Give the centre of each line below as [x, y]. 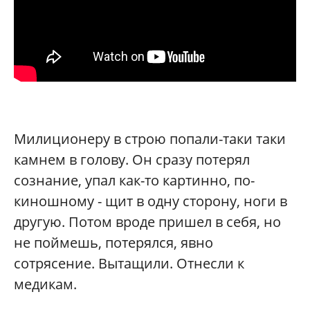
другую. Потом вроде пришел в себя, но [147, 222]
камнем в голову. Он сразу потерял [132, 159]
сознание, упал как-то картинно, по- [134, 180]
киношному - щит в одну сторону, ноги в [151, 201]
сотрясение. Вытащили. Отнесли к [129, 263]
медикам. [47, 284]
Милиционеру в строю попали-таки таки [150, 139]
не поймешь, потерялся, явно [113, 243]
